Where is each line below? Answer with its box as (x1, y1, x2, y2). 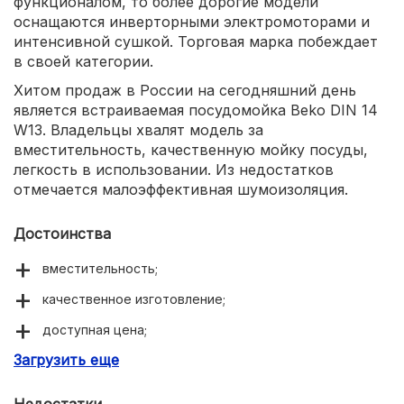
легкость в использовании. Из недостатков (14, 161, 334, 179)
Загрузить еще (14, 351, 119, 370)
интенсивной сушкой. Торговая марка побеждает (14, 32, 378, 51)
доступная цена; (42, 322, 147, 338)
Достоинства (14, 225, 111, 243)
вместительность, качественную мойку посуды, (14, 141, 368, 160)
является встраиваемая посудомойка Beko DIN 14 (14, 101, 378, 120)
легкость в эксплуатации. (42, 353, 203, 369)
